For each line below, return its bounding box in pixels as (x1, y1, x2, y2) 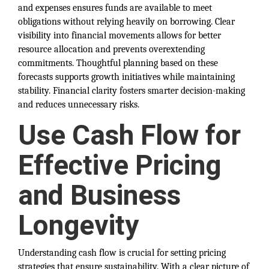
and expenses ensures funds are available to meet (18, 2, 212, 13)
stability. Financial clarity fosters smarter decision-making (18, 85, 245, 96)
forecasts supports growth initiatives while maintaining (18, 71, 235, 82)
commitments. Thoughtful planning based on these (18, 58, 218, 68)
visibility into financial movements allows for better (18, 30, 221, 41)
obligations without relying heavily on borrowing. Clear (18, 16, 235, 27)
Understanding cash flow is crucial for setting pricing (18, 247, 226, 258)
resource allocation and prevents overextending (18, 44, 205, 55)
